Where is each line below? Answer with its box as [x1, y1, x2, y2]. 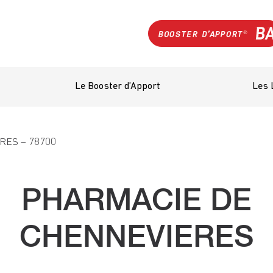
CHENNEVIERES [19, 218, 253, 254]
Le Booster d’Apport [74, 82, 160, 91]
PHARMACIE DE [21, 181, 252, 218]
